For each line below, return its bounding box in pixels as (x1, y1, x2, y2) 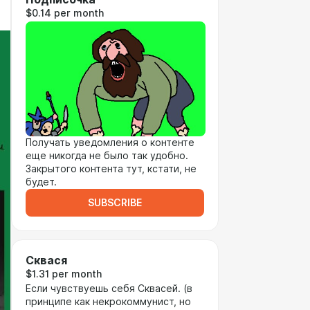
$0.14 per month (26, 8, 104, 19)
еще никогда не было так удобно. (26, 150, 188, 161)
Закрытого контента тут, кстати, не (26, 163, 197, 174)
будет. (26, 176, 57, 188)
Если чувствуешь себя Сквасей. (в (26, 283, 192, 294)
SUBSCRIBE (88, 197, 142, 208)
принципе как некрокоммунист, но (26, 296, 191, 307)
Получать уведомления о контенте (26, 137, 194, 148)
